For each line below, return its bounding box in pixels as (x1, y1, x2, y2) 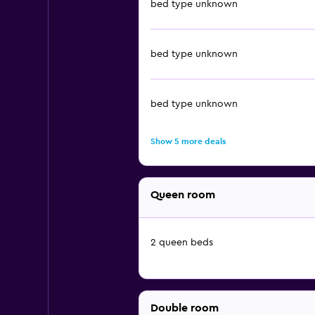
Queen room (150, 189, 215, 200)
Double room (150, 302, 219, 314)
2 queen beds (150, 238, 213, 247)
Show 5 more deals (150, 137, 226, 146)
